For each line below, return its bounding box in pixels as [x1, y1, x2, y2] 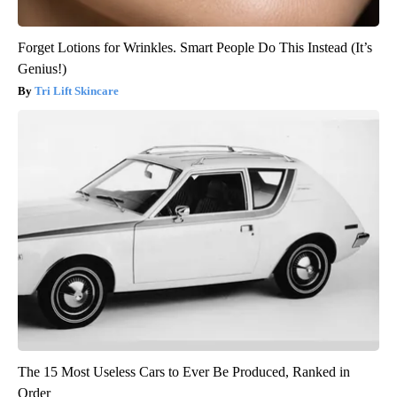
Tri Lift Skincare [35, 84, 119, 98]
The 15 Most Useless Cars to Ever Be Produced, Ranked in [18, 364, 350, 380]
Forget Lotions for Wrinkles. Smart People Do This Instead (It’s [18, 40, 372, 56]
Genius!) [18, 61, 66, 77]
